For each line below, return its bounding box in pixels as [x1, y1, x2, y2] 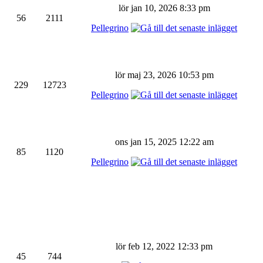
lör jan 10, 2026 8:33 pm [118, 3, 210, 13]
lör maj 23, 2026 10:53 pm [114, 70, 214, 80]
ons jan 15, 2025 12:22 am [114, 137, 214, 147]
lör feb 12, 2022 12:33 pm [116, 241, 213, 251]
